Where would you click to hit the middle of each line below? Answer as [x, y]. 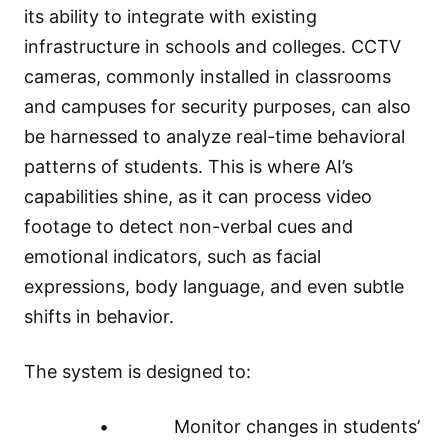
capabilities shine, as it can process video [198, 197]
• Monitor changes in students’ [222, 427]
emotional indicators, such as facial [172, 257]
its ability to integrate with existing [170, 17]
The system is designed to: [137, 372]
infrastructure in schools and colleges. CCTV [212, 47]
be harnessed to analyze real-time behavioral [214, 137]
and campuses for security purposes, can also [217, 107]
